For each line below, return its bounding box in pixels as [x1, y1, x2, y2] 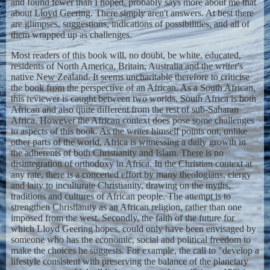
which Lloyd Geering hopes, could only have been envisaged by [10, 224, 256, 234]
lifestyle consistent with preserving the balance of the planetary [10, 256, 248, 266]
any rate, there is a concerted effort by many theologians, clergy [10, 169, 251, 180]
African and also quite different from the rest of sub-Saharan [10, 104, 239, 115]
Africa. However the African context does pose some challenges [10, 115, 254, 125]
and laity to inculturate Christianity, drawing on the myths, [10, 180, 231, 190]
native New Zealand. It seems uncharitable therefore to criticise [10, 72, 250, 82]
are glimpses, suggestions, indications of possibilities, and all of [10, 19, 250, 30]
